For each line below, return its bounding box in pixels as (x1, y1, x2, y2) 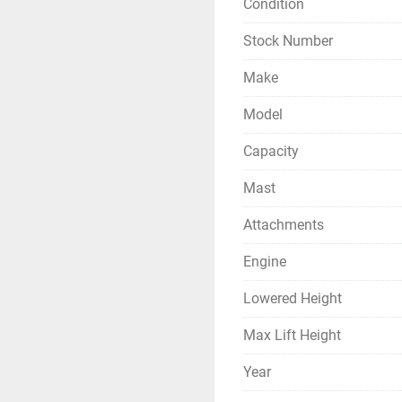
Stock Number (243, 32, 333, 50)
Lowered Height (243, 290, 342, 308)
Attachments (243, 216, 324, 234)
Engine (243, 253, 286, 271)
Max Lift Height (243, 327, 341, 345)
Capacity (243, 143, 299, 161)
